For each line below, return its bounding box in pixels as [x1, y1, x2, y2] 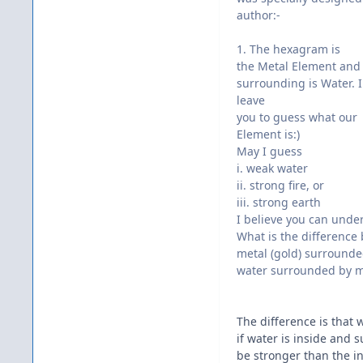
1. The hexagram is [237, 41, 340, 58]
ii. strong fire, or [237, 177, 324, 194]
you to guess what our [237, 109, 357, 126]
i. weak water [237, 160, 308, 177]
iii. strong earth [237, 194, 321, 211]
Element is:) [237, 126, 300, 143]
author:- [237, 7, 280, 23]
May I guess [237, 143, 302, 160]
